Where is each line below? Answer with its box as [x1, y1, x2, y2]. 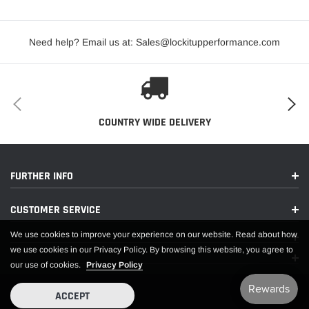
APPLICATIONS [10, 175, 106, 197]
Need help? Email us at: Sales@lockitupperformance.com [29, 36, 280, 48]
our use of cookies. [10, 260, 81, 270]
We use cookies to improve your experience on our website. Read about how [10, 230, 297, 239]
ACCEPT [55, 289, 90, 303]
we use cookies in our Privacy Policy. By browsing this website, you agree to [10, 245, 293, 255]
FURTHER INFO [10, 168, 73, 183]
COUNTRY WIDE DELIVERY [98, 114, 211, 130]
